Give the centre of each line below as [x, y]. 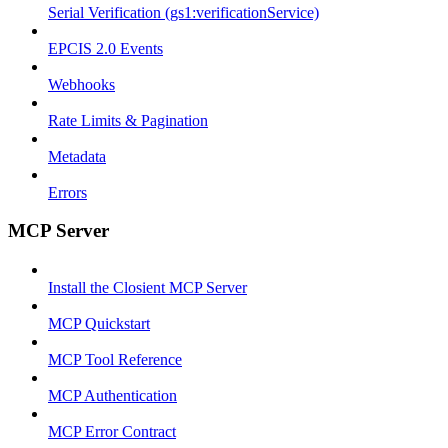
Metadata [77, 156]
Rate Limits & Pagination [128, 120]
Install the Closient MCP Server [147, 287]
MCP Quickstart [99, 323]
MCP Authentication [112, 395]
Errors [67, 192]
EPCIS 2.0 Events [105, 48]
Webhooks [81, 84]
